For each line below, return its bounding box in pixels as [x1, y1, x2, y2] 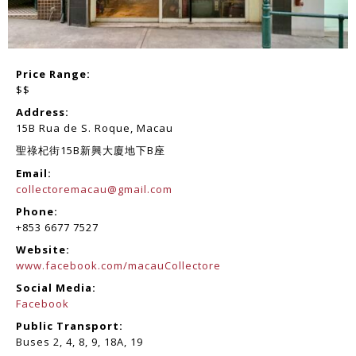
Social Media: [16, 280, 96, 295]
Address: [16, 104, 69, 119]
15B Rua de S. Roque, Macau [16, 120, 173, 135]
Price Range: [16, 66, 91, 81]
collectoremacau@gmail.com [16, 181, 172, 196]
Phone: [16, 203, 58, 219]
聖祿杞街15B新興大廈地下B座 [16, 142, 165, 157]
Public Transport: [16, 318, 123, 333]
